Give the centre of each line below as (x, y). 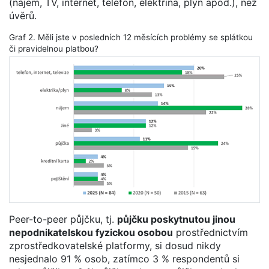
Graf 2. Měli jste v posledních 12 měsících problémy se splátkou (131, 37)
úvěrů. (23, 15)
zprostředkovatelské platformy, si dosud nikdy (115, 245)
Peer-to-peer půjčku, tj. (63, 219)
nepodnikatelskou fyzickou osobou (91, 232)
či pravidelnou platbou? (54, 48)
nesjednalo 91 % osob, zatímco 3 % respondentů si (124, 258)
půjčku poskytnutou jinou (176, 219)
